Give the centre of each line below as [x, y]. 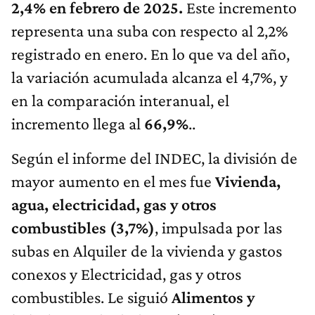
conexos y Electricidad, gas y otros [126, 274]
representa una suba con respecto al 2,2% [150, 31]
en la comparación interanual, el [120, 101]
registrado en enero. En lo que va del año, [150, 54]
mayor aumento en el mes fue [113, 181]
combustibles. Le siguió [91, 297]
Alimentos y [213, 297]
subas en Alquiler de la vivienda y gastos [147, 251]
